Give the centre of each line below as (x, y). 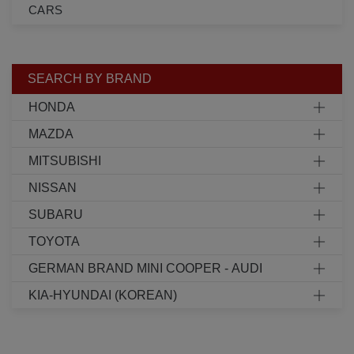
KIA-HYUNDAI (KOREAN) (103, 296)
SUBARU (56, 215)
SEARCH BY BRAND (90, 79)
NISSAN (53, 188)
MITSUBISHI (65, 161)
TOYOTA (54, 242)
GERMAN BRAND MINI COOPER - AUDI (145, 269)
